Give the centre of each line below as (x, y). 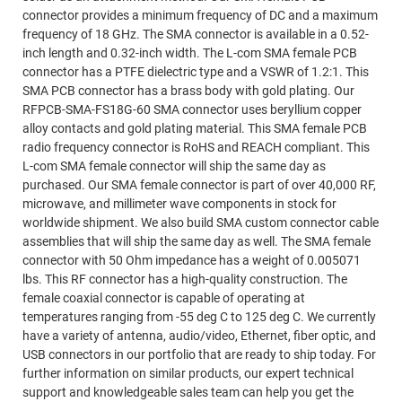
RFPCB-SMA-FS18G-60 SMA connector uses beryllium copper (192, 109)
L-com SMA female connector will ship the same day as (174, 166)
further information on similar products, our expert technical (188, 373)
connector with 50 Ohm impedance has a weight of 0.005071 (192, 260)
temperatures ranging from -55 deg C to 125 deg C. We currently (199, 317)
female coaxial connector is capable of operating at (164, 298)
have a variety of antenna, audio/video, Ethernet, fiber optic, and (199, 336)
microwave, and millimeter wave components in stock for (179, 204)
